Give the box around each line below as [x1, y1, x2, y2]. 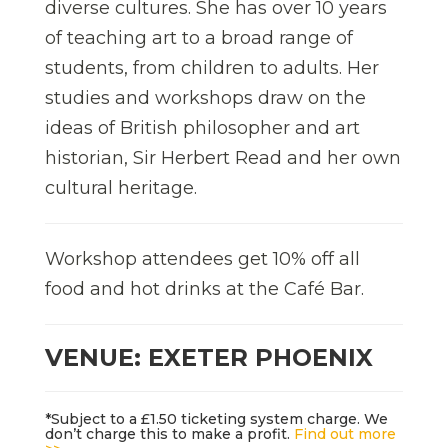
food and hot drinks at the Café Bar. [45, 277, 364, 300]
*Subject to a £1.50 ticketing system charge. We [45, 409, 388, 428]
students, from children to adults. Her [45, 56, 379, 79]
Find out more [294, 424, 396, 443]
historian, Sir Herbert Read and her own [45, 146, 401, 169]
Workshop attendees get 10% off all [45, 247, 360, 270]
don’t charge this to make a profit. [45, 424, 294, 443]
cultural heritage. [45, 176, 197, 199]
